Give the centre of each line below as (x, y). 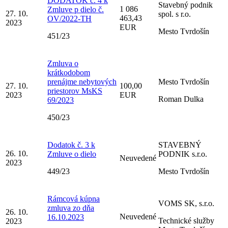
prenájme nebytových (82, 81)
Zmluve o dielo (72, 154)
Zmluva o (63, 63)
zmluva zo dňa (71, 208)
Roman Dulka (181, 99)
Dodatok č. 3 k (71, 145)
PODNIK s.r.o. (183, 154)
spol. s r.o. (175, 14)
